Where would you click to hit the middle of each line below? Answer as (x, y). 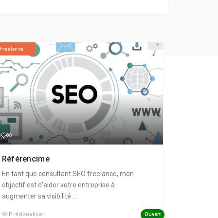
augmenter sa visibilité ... (39, 196)
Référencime (27, 159)
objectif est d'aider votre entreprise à (58, 185)
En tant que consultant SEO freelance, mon (68, 174)
